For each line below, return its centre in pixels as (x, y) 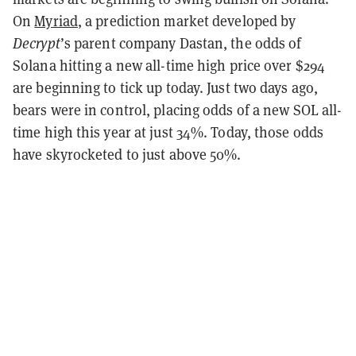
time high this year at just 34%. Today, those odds (168, 132)
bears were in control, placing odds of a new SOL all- (178, 110)
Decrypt (37, 43)
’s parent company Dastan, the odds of (181, 43)
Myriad (56, 21)
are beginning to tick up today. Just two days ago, (166, 87)
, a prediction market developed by (187, 21)
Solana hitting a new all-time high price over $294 (169, 65)
